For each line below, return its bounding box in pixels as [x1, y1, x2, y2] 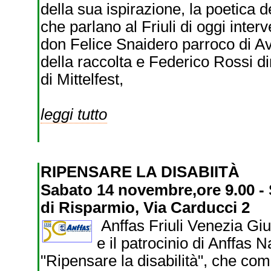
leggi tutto [40, 106, 107, 123]
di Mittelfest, [40, 71, 123, 88]
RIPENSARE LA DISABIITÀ [40, 163, 244, 180]
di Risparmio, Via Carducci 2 [40, 199, 250, 216]
